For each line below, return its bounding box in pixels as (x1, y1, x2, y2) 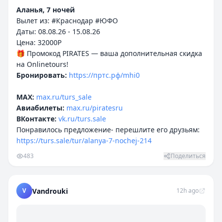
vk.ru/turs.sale (58, 114, 106, 123)
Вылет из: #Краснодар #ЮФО (16, 16, 118, 25)
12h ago (176, 186, 199, 195)
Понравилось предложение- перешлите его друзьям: (16, 125, 200, 134)
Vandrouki (32, 186, 68, 196)
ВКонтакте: (16, 114, 56, 123)
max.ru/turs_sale (36, 92, 92, 102)
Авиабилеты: (16, 103, 64, 112)
